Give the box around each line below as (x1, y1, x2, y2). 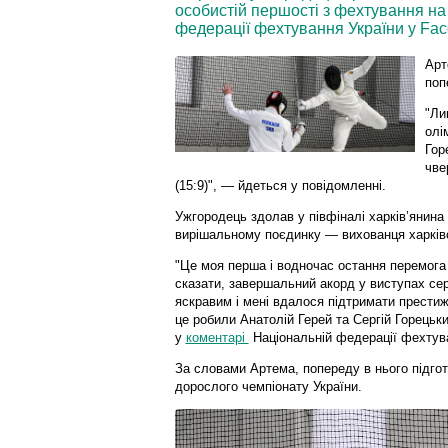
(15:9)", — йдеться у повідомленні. (174, 177, 386, 193)
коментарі (185, 329, 249, 345)
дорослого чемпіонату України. (174, 378, 362, 394)
